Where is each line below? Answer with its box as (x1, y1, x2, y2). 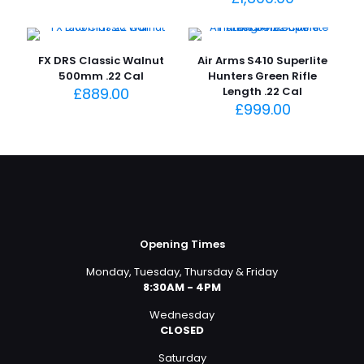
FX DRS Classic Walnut (38, 53, 165, 68)
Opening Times (139, 236, 225, 252)
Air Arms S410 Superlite (197, 53, 328, 68)
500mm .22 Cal (58, 68, 145, 84)
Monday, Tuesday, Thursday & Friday (86, 264, 278, 279)
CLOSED (160, 323, 204, 338)
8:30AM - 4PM (143, 279, 221, 295)
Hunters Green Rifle (208, 68, 318, 84)
